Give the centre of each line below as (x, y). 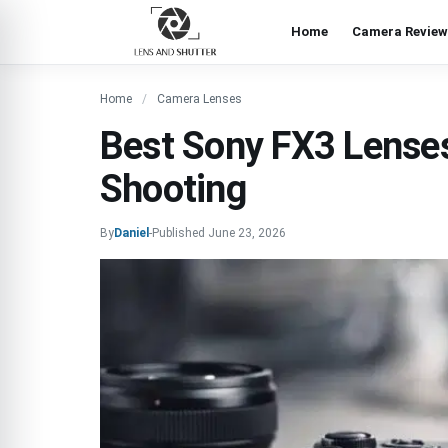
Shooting (173, 189)
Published (180, 233)
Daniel (131, 233)
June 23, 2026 (247, 233)
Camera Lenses (199, 99)
